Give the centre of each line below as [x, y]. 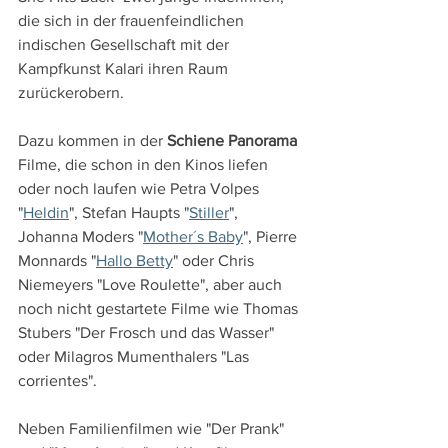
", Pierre [272, 237]
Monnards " [57, 261]
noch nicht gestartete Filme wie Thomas [160, 309]
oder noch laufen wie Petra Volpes [140, 189]
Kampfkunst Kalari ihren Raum [125, 69]
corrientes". [59, 381]
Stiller [209, 213]
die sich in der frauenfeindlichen [133, 21]
